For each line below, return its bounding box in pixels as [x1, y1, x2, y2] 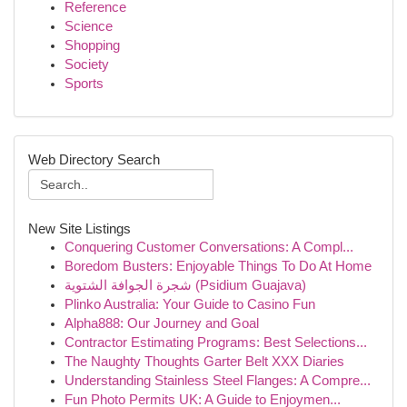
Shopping [65, 38, 120, 53]
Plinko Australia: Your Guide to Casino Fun [65, 297, 315, 312]
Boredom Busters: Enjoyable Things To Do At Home [65, 259, 372, 273]
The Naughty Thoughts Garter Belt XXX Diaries [65, 354, 344, 369]
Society [65, 57, 109, 72]
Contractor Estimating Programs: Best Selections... [65, 335, 367, 350]
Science [65, 19, 113, 34]
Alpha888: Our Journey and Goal [65, 316, 259, 331]
